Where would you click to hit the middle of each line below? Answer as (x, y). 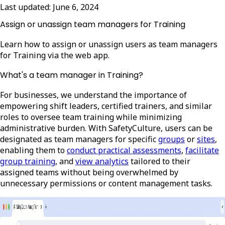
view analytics (102, 161)
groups (172, 139)
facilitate (202, 150)
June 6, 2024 (76, 7)
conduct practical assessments (124, 150)
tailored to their (160, 161)
